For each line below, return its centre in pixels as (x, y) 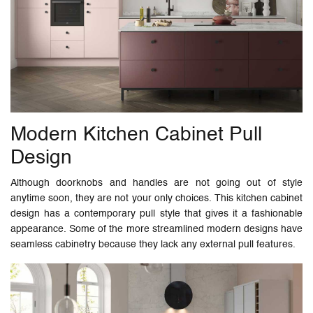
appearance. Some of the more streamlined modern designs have (156, 230)
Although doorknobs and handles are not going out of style (156, 183)
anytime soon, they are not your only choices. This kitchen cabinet (156, 199)
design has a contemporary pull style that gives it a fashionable (156, 214)
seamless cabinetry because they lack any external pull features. (153, 245)
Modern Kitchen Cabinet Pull (136, 135)
